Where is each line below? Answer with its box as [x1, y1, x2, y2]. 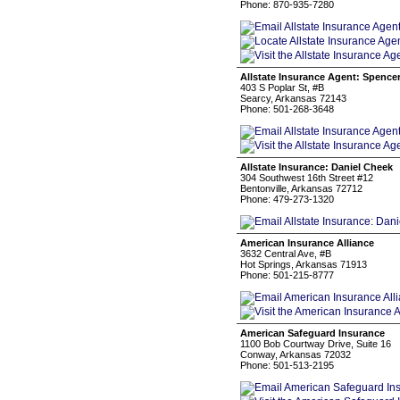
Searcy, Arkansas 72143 [240, 93, 346, 104]
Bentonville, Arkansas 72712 [240, 183, 362, 194]
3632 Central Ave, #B [240, 248, 331, 259]
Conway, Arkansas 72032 [240, 349, 351, 360]
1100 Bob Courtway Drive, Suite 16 [240, 338, 391, 349]
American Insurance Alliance [240, 237, 374, 248]
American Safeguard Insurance [240, 328, 385, 338]
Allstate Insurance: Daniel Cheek [240, 162, 393, 172]
